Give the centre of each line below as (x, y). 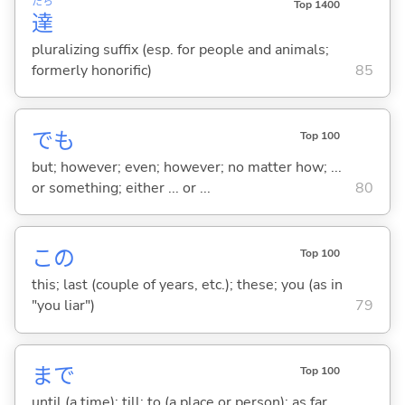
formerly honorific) (91, 70)
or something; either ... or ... (121, 188)
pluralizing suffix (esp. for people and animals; (180, 49)
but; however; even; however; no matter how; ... (186, 167)
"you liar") (63, 306)
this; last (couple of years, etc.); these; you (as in (187, 285)
